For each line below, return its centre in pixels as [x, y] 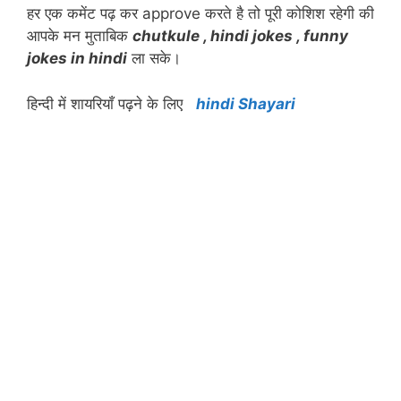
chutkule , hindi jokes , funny [240, 36]
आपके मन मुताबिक [80, 36]
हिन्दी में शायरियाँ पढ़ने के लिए [111, 103]
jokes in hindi [77, 59]
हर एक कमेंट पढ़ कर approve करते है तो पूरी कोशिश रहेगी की [200, 14]
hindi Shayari [246, 103]
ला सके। [154, 59]
